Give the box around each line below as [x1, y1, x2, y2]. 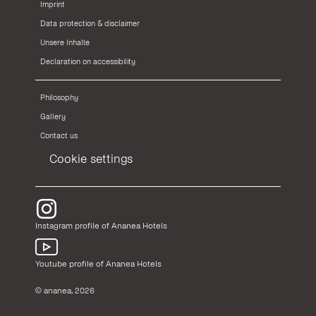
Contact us [40, 131, 78, 140]
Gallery [40, 112, 66, 121]
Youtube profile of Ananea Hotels [35, 259, 162, 269]
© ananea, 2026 [35, 286, 95, 296]
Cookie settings [49, 152, 133, 166]
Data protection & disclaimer [40, 19, 140, 28]
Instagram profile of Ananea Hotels [35, 221, 167, 231]
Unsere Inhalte [40, 38, 90, 47]
